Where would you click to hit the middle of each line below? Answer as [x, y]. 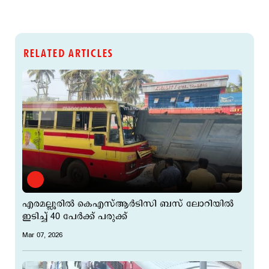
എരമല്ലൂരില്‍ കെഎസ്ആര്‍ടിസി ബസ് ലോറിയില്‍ [128, 204]
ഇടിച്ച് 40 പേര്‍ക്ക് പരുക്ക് [75, 216]
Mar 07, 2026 [42, 235]
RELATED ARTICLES [67, 53]
